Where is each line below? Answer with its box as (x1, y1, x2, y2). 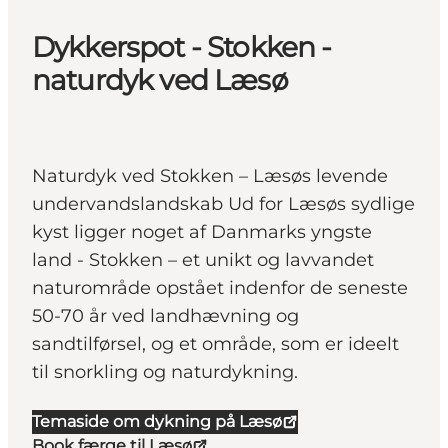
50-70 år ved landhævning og (32, 305, 299, 328)
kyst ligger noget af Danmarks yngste (32, 221, 372, 244)
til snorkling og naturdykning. (32, 361, 298, 384)
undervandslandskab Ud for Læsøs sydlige (32, 193, 415, 216)
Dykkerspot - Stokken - (32, 30, 332, 65)
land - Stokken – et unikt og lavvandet (32, 249, 374, 272)
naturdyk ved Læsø (32, 63, 288, 98)
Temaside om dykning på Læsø (32, 412, 282, 432)
